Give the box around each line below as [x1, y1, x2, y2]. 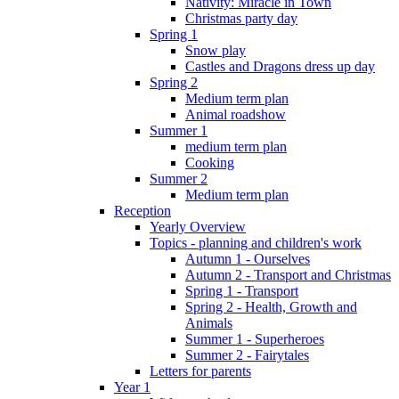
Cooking [185, 154, 234, 170]
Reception [114, 202, 171, 218]
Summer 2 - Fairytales [185, 346, 309, 362]
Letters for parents [150, 362, 251, 379]
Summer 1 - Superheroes [185, 330, 324, 346]
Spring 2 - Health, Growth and [185, 298, 357, 314]
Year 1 [114, 379, 151, 395]
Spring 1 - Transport [185, 282, 298, 298]
